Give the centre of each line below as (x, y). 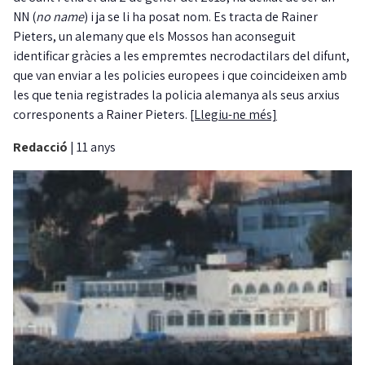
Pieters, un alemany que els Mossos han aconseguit (154, 37)
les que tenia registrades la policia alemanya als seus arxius (176, 95)
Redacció (42, 147)
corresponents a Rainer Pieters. (101, 115)
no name (60, 17)
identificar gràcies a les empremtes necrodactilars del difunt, (181, 56)
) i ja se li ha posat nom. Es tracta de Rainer (201, 17)
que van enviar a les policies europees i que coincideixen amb (180, 76)
